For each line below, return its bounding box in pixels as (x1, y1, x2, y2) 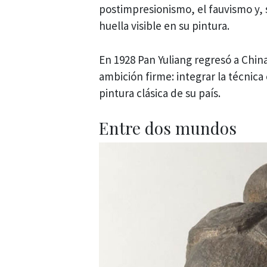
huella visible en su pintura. (99, 18, 230, 33)
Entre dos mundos (99, 117, 237, 139)
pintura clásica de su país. (99, 85, 221, 100)
